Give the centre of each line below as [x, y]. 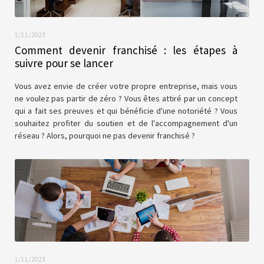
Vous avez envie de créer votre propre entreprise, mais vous [126, 86]
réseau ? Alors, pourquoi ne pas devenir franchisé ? [105, 136]
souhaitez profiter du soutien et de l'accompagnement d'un [126, 123]
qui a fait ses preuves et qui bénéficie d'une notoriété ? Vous [126, 111]
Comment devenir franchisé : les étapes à [126, 50]
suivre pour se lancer [64, 63]
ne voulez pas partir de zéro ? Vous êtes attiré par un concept [126, 98]
